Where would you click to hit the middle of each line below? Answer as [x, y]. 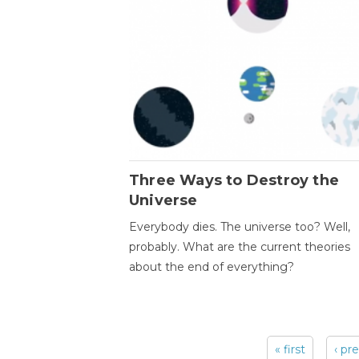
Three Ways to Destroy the [234, 180]
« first [290, 349]
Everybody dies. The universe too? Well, [239, 226]
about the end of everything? [211, 266]
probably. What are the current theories [239, 246]
